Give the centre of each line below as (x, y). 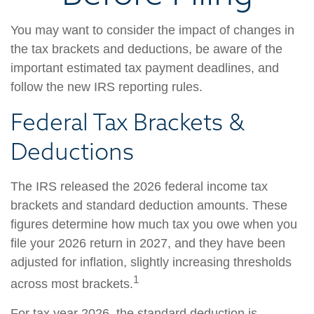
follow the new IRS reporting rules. (107, 87)
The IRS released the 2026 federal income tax (139, 186)
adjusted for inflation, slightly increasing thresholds (151, 262)
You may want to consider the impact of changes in (152, 30)
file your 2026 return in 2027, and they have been (148, 243)
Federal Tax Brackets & (128, 122)
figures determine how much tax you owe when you (154, 224)
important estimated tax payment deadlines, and (145, 68)
